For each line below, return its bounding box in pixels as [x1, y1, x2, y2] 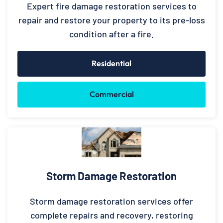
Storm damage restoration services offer [30, 196, 193, 207]
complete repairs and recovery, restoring [30, 210, 193, 221]
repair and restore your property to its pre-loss [18, 14, 205, 26]
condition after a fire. [69, 28, 154, 40]
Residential [92, 58, 131, 69]
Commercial [89, 89, 134, 100]
